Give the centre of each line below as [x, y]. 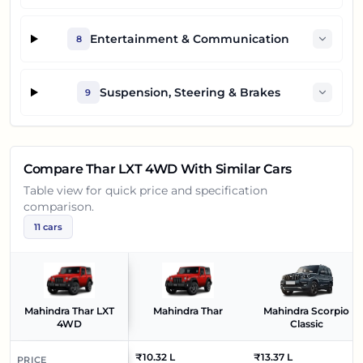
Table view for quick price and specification [145, 190]
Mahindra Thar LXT [69, 311]
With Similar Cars [235, 169]
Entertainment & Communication [190, 39]
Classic [306, 324]
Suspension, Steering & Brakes [190, 92]
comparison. [59, 207]
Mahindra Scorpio [306, 311]
